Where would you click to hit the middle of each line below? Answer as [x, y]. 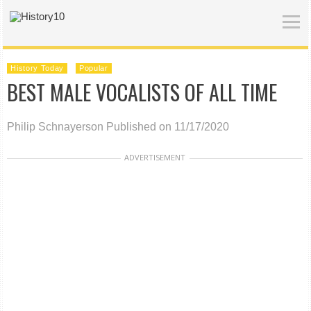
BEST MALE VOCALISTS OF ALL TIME [142, 92]
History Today [37, 68]
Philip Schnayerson [56, 127]
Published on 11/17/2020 [168, 127]
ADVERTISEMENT [155, 157]
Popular [94, 68]
